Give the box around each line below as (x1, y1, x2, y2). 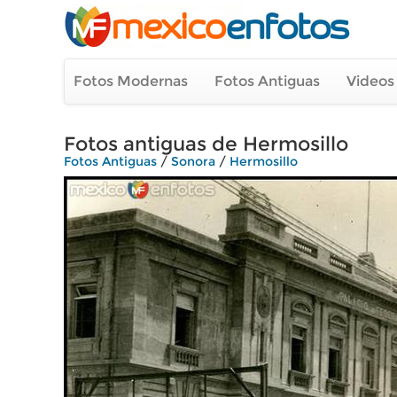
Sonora (171, 153, 215, 169)
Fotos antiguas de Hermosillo (64, 132, 348, 156)
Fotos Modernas (74, 73, 188, 90)
